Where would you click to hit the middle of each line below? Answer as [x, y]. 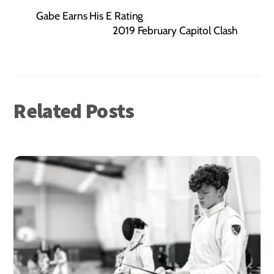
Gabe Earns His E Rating [90, 16]
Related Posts [74, 111]
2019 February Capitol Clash [175, 31]
